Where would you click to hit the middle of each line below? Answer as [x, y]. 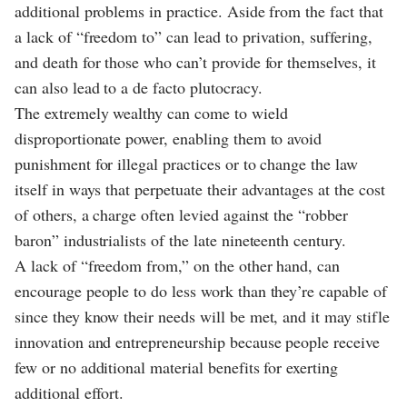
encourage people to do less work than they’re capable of [201, 290]
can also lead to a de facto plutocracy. [139, 87]
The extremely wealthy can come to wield [151, 112]
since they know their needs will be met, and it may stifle [202, 316]
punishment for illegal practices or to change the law [186, 163]
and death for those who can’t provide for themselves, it [195, 61]
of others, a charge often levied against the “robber [181, 214]
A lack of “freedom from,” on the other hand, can [178, 265]
